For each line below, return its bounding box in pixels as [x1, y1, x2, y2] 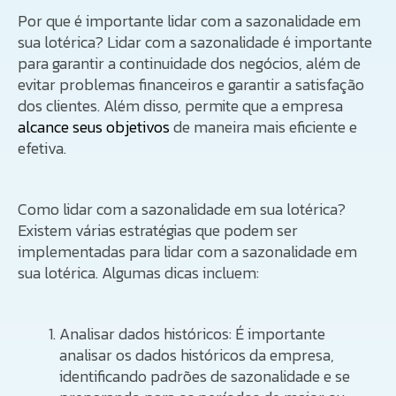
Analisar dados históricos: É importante [59, 321, 326, 346]
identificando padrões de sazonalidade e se [59, 363, 351, 388]
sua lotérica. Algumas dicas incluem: [18, 260, 259, 285]
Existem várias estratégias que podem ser [18, 217, 298, 242]
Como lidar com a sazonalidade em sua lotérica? [18, 196, 346, 221]
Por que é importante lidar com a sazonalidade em [18, 8, 361, 33]
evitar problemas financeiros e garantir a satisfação [18, 72, 364, 96]
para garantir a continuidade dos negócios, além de [18, 50, 361, 75]
